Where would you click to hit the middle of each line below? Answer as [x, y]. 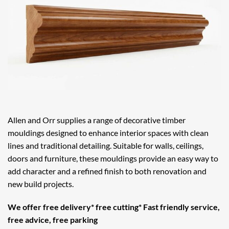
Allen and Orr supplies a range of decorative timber [97, 120]
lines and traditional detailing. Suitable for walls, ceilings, [106, 145]
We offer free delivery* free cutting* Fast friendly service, [114, 207]
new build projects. [41, 184]
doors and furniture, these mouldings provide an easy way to [113, 158]
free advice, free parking [53, 220]
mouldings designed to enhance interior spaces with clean [108, 132]
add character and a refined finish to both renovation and [107, 171]
